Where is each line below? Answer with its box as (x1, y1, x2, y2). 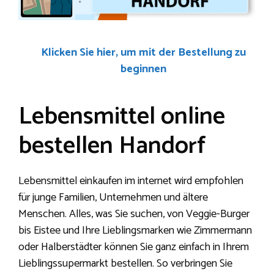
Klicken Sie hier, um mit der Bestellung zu (40, 43, 246, 62)
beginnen (120, 60, 166, 79)
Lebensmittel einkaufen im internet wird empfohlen (18, 172, 243, 191)
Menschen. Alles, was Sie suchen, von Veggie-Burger (18, 205, 250, 224)
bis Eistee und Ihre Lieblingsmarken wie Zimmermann (18, 221, 252, 240)
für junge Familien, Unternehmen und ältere (18, 188, 208, 207)
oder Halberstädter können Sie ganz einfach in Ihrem (18, 238, 249, 257)
